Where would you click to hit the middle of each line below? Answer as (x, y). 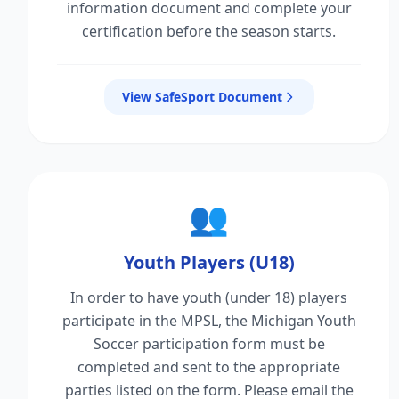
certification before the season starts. (209, 31)
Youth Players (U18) (209, 262)
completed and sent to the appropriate (209, 367)
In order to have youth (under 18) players (209, 297)
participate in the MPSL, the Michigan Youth (209, 321)
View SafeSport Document (202, 97)
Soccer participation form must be (209, 344)
